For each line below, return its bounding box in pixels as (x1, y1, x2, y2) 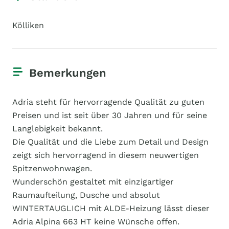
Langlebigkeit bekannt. (12, 124, 103, 133)
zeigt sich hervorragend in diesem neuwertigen (12, 150, 199, 160)
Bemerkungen (29, 66, 106, 79)
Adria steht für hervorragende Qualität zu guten (12, 97, 204, 107)
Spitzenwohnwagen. (12, 164, 92, 173)
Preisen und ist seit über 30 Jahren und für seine (12, 110, 207, 120)
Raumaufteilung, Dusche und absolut (12, 190, 160, 200)
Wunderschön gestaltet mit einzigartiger (12, 177, 174, 187)
